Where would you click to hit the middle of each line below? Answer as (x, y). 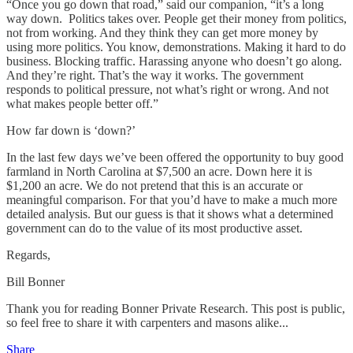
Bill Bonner (35, 282)
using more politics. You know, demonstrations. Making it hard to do (176, 47)
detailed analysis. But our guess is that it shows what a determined (170, 214)
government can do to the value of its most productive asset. (159, 229)
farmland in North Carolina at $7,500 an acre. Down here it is (159, 172)
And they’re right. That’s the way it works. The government (155, 76)
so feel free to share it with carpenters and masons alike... (147, 323)
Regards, (28, 255)
